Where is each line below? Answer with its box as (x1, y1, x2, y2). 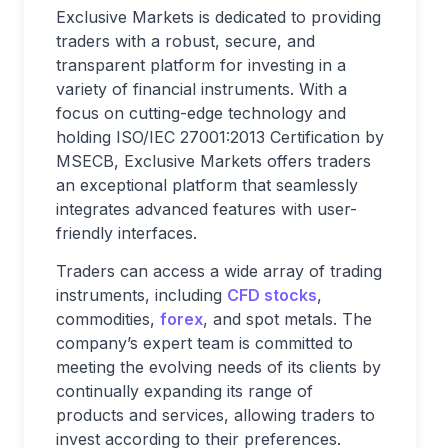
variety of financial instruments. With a (56, 78, 347, 99)
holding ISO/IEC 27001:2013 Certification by (56, 126, 384, 147)
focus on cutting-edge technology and (56, 102, 346, 123)
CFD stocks (227, 284, 317, 305)
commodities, (56, 308, 160, 329)
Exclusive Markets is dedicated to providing (56, 6, 381, 27)
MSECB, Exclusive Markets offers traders (56, 150, 371, 171)
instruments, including (56, 284, 227, 305)
